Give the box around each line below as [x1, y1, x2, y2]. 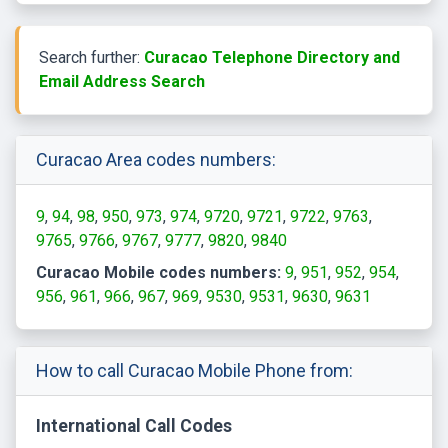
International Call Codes [36, 416, 232, 437]
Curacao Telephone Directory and [144, 48, 400, 68]
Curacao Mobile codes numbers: [36, 263, 281, 283]
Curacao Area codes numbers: [36, 149, 276, 171]
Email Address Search [39, 72, 205, 92]
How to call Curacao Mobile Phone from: [36, 360, 353, 382]
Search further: [39, 48, 144, 68]
